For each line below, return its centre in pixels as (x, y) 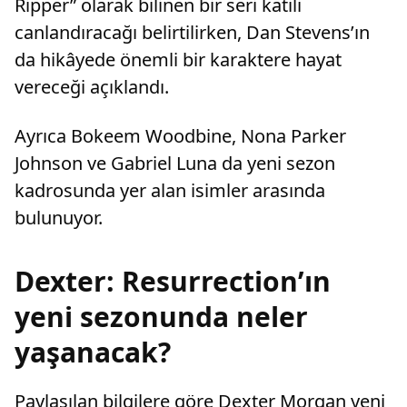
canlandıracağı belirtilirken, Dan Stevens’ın (192, 33)
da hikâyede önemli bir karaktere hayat (178, 60)
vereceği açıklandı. (92, 87)
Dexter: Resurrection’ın (173, 282)
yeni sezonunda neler (161, 317)
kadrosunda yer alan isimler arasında (170, 191)
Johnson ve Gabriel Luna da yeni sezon (175, 164)
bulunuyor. (59, 218)
